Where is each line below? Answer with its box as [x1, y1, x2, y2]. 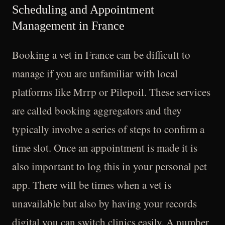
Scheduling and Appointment [12, 3, 154, 16]
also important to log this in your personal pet [12, 159, 207, 173]
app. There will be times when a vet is [12, 178, 171, 192]
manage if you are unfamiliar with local [12, 66, 178, 80]
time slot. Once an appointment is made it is [12, 141, 197, 155]
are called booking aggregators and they [12, 103, 182, 118]
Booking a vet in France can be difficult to [12, 48, 190, 62]
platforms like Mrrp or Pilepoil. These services [12, 85, 210, 99]
